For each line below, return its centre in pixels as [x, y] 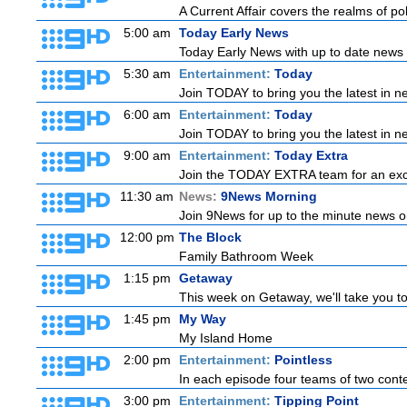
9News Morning [269, 196]
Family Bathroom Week [246, 256]
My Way [203, 319]
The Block [210, 237]
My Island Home [226, 338]
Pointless [303, 360]
